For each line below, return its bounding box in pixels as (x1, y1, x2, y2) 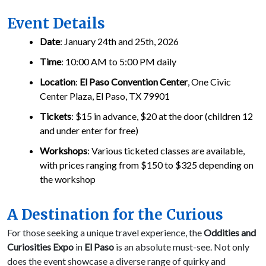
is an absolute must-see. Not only (114, 241, 249, 253)
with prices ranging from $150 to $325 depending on (40, 159, 254, 171)
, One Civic (188, 76, 231, 88)
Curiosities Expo (7, 241, 74, 253)
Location (40, 76, 75, 88)
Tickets (40, 110, 71, 122)
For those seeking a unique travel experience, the (7, 227, 204, 239)
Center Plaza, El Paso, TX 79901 (40, 90, 170, 102)
